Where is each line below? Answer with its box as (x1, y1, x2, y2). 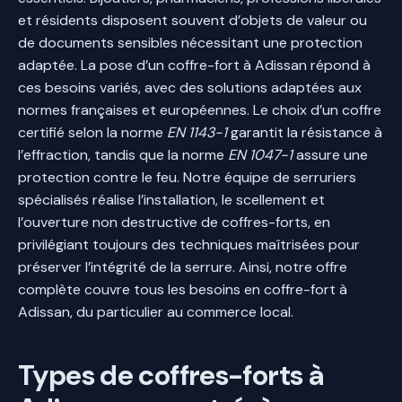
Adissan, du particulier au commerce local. (18, 301, 293, 321)
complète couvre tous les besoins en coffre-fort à (18, 279, 347, 299)
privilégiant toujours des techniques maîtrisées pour (18, 234, 360, 254)
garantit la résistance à (227, 122, 382, 142)
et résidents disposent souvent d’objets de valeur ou (18, 10, 367, 30)
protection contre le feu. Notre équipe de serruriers (18, 167, 356, 187)
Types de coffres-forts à (18, 356, 323, 394)
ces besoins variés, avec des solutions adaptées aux (18, 77, 362, 97)
